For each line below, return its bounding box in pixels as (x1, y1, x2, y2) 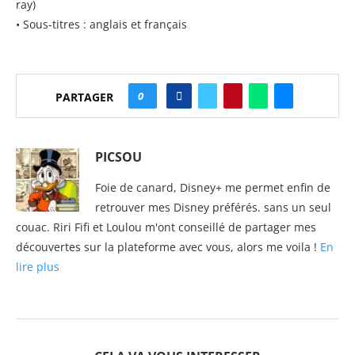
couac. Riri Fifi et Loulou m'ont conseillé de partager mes (16, 219, 316, 235)
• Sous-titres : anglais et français (16, 16, 187, 32)
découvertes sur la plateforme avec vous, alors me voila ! (16, 239, 320, 254)
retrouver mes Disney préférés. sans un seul (95, 199, 331, 215)
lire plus (16, 258, 59, 274)
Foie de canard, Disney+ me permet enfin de (95, 179, 330, 195)
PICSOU (95, 147, 142, 166)
